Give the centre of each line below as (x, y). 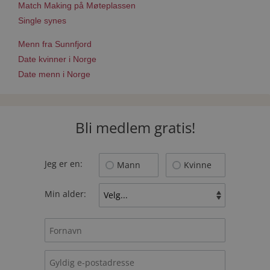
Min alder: (65, 194)
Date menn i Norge (54, 74)
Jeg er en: (64, 164)
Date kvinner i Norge (57, 59)
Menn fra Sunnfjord (55, 44)
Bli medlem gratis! (135, 128)
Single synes (42, 20)
